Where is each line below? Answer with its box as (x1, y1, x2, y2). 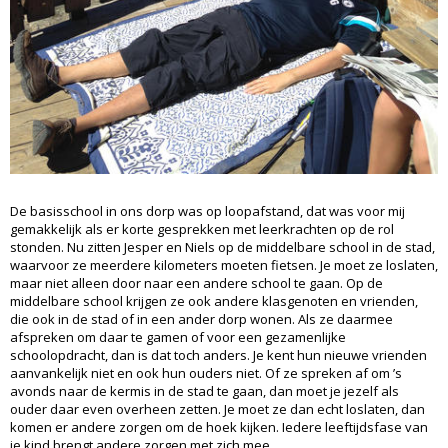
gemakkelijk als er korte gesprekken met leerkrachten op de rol (10, 219, 394, 238)
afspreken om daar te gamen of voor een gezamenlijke (10, 327, 346, 346)
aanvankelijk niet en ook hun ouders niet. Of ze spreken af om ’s (10, 363, 402, 382)
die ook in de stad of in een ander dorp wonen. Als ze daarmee (10, 309, 393, 328)
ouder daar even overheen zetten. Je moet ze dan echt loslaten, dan (10, 399, 425, 418)
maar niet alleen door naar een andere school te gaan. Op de (10, 273, 383, 292)
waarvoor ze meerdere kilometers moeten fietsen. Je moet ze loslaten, (10, 255, 438, 274)
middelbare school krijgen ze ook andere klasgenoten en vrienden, (10, 291, 418, 310)
